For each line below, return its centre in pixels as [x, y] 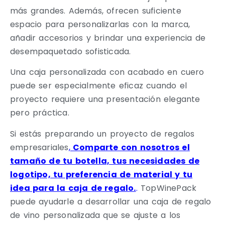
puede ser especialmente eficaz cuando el [99, 86]
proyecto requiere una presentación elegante [105, 99]
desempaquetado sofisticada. [71, 51]
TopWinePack [167, 188]
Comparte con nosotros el [130, 147]
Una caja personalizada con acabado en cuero [107, 72]
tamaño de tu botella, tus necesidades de [105, 161]
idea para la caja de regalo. [73, 188]
